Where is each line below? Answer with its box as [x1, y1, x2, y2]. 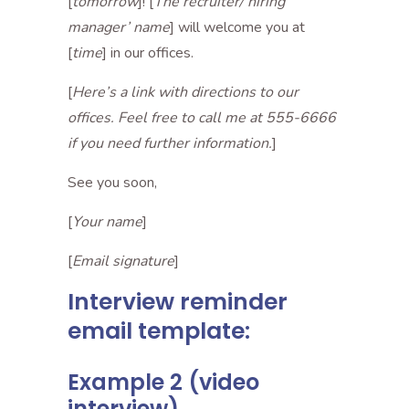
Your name [72, 212, 142, 232]
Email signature [72, 251, 174, 271]
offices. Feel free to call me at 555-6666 [68, 108, 336, 128]
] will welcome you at [170, 17, 305, 37]
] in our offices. [102, 43, 194, 63]
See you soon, [68, 173, 157, 193]
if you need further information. [68, 133, 272, 153]
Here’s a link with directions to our [72, 82, 299, 102]
